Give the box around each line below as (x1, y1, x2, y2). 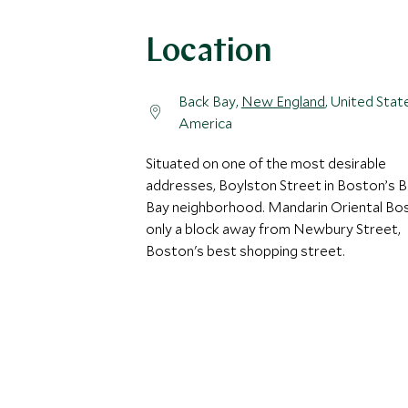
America (178, 114, 232, 132)
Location (146, 36, 272, 69)
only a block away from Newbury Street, (146, 219, 401, 238)
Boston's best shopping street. (146, 241, 345, 260)
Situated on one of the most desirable (146, 154, 386, 172)
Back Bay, (178, 92, 241, 110)
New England (240, 92, 325, 110)
